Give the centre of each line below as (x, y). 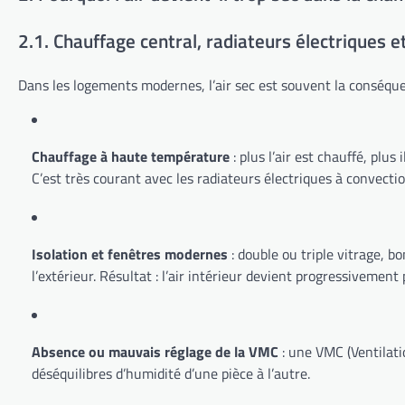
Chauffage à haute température (131, 156)
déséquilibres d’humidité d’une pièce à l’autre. (171, 373)
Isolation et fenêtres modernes (130, 254)
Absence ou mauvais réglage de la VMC (155, 351)
